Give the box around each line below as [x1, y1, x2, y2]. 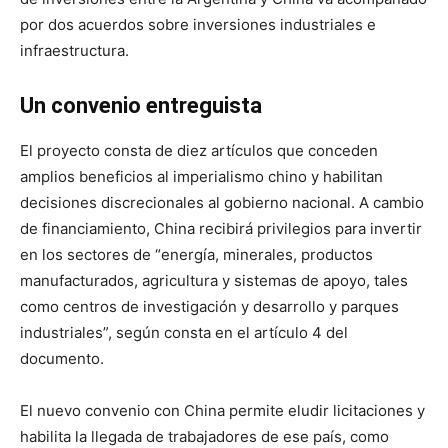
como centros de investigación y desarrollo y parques [20, 297, 399, 316]
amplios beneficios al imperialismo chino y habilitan [20, 167, 383, 186]
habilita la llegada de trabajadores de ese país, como [20, 427, 389, 446]
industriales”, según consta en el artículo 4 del [20, 323, 348, 342]
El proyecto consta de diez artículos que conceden [20, 141, 378, 160]
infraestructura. [20, 41, 129, 60]
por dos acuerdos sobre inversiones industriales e [20, 15, 376, 34]
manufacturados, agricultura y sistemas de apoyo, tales [20, 271, 408, 290]
